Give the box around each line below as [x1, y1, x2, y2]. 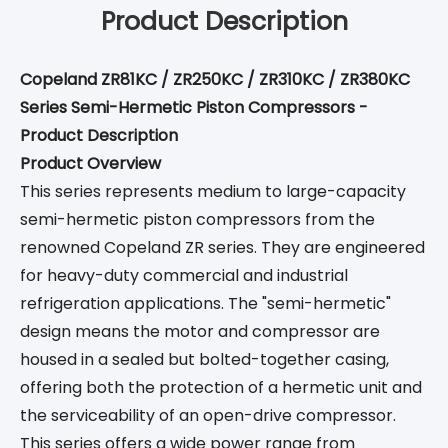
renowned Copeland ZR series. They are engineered [20, 236, 425, 260]
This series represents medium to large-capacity [20, 180, 406, 204]
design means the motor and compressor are [20, 320, 380, 344]
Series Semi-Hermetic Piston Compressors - [20, 96, 368, 120]
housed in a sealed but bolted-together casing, [20, 348, 389, 372]
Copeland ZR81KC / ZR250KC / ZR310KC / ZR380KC [20, 68, 410, 92]
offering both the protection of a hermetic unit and [20, 376, 422, 400]
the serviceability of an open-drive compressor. [20, 404, 396, 428]
